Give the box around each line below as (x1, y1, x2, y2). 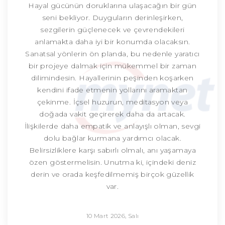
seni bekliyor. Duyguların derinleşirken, (42, 13, 183, 23)
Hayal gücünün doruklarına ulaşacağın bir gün (28, 1, 197, 11)
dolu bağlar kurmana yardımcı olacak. (43, 134, 182, 143)
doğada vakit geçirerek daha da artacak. (39, 109, 186, 119)
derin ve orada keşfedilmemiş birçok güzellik (31, 170, 194, 179)
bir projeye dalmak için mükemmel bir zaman (28, 61, 197, 71)
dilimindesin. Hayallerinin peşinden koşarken (31, 73, 194, 83)
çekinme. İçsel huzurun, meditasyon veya (37, 97, 188, 107)
